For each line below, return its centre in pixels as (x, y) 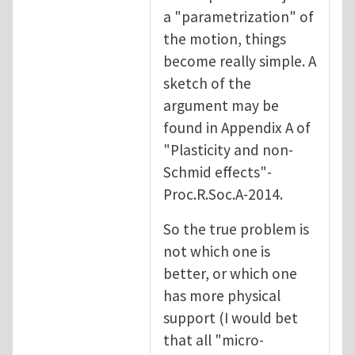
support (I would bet (231, 318)
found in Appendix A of (237, 128)
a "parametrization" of (239, 17)
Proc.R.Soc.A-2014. (223, 195)
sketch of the (207, 84)
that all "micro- (214, 340)
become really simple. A (240, 61)
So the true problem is (236, 229)
